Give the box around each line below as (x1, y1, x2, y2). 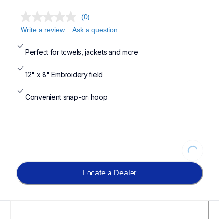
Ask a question (72, 26, 118, 34)
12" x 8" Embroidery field (25, 70, 103, 79)
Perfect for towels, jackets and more (25, 48, 138, 56)
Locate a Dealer (82, 169, 137, 177)
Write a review (21, 26, 65, 34)
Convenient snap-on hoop (25, 93, 108, 101)
